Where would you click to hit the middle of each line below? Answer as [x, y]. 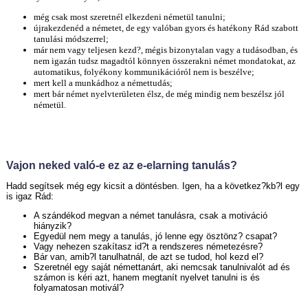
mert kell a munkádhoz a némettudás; [103, 83]
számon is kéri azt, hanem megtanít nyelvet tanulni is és [146, 277]
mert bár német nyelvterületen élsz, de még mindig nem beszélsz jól [159, 94]
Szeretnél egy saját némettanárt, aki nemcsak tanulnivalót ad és [162, 267]
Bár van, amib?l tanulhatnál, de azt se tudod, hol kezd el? [148, 256]
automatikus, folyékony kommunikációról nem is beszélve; [144, 72]
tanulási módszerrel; [71, 39]
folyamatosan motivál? [78, 287]
